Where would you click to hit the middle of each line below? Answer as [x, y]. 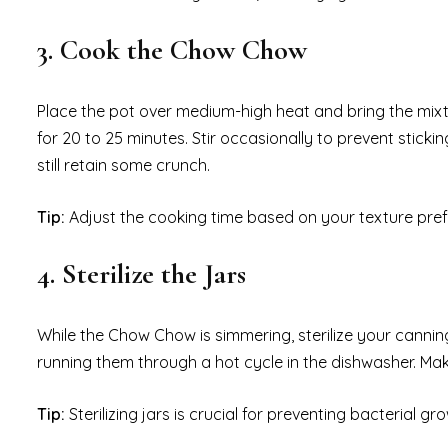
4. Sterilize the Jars [141, 274]
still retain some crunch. [123, 165]
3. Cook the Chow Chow [172, 50]
